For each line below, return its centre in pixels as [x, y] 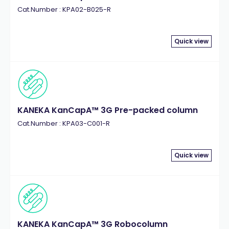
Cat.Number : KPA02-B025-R [64, 9]
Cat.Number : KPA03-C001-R [63, 123]
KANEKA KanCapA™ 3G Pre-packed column [107, 110]
